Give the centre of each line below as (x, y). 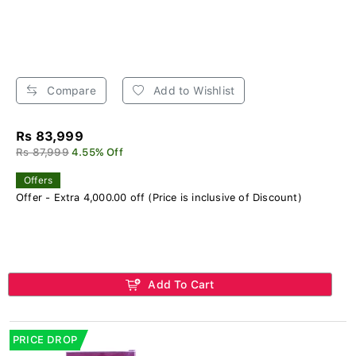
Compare (70, 90)
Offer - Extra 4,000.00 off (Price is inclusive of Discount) (159, 197)
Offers (39, 180)
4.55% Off (97, 152)
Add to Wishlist (193, 90)
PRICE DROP (45, 339)
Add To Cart (180, 284)
